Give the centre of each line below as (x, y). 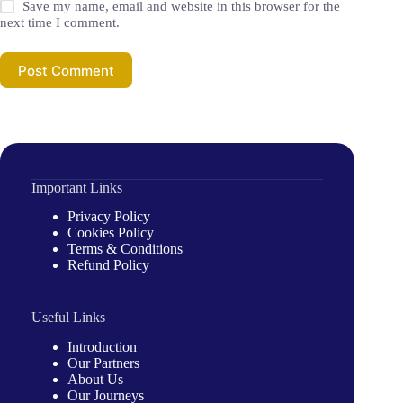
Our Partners (103, 363)
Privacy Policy (109, 217)
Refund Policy (108, 265)
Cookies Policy (111, 233)
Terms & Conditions (125, 249)
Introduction (102, 347)
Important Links (77, 187)
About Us (95, 380)
